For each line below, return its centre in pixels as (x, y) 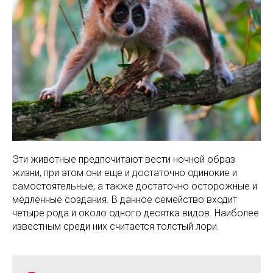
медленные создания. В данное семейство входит (125, 199)
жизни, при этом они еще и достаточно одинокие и (125, 172)
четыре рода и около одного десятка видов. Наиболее (136, 213)
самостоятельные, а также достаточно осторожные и (135, 186)
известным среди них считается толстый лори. (116, 226)
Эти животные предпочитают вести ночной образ (124, 159)
